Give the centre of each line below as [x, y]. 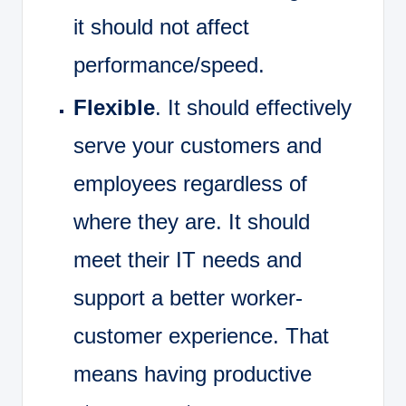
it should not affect [161, 26]
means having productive [193, 373]
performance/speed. [169, 64]
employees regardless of [190, 183]
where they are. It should [192, 221]
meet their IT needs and [188, 259]
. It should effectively [253, 107]
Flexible [114, 107]
